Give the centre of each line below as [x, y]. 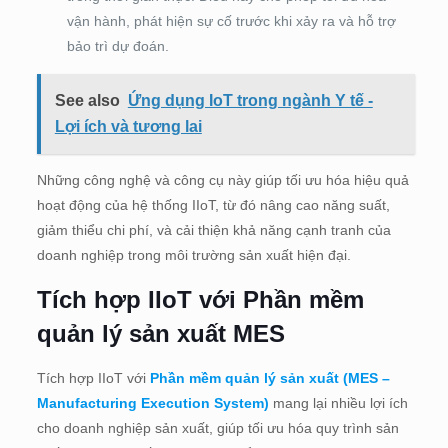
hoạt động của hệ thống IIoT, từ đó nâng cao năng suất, [213, 205]
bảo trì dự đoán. [117, 46]
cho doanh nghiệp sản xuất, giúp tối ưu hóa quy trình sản [217, 428]
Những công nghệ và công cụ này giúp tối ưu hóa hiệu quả [222, 180]
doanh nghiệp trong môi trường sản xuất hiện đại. [193, 255]
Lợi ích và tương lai [128, 127]
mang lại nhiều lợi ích [338, 403]
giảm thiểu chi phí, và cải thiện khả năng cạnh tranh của [213, 230]
